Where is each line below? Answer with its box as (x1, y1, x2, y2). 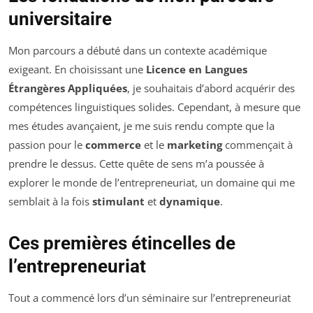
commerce (85, 138, 141, 152)
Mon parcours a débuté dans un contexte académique (8, 43, 267, 58)
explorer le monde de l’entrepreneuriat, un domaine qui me (8, 175, 295, 190)
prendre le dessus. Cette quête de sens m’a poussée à (8, 156, 264, 171)
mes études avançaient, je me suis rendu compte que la (8, 119, 275, 133)
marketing (167, 138, 222, 152)
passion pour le (8, 138, 85, 152)
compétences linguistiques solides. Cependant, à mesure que (8, 100, 300, 115)
